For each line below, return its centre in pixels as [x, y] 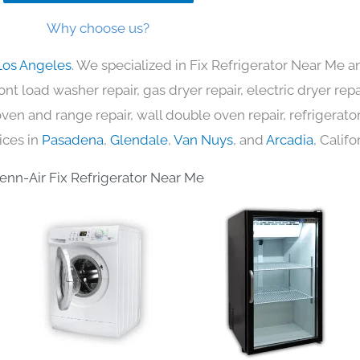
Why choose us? [98, 28]
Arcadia [290, 139]
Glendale [139, 139]
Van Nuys [203, 139]
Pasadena [73, 139]
